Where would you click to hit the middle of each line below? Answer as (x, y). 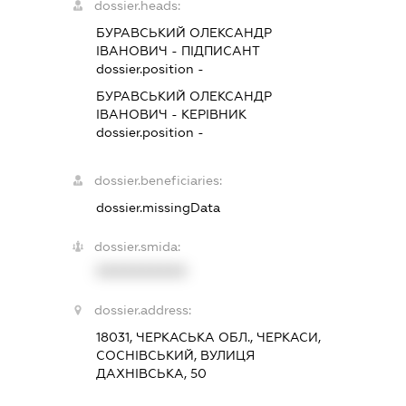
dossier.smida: (137, 246)
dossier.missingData (158, 207)
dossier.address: (143, 309)
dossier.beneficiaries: (158, 180)
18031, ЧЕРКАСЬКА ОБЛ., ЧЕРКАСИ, (208, 337)
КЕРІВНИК (214, 114)
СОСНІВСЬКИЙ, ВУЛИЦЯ (175, 355)
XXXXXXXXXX (141, 271)
